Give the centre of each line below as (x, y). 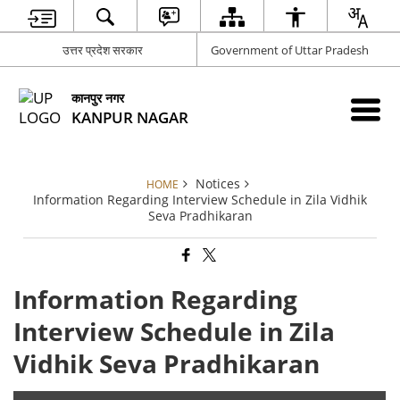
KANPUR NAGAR (130, 117)
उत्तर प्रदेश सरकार (103, 50)
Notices (218, 183)
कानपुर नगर (98, 97)
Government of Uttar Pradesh (290, 50)
